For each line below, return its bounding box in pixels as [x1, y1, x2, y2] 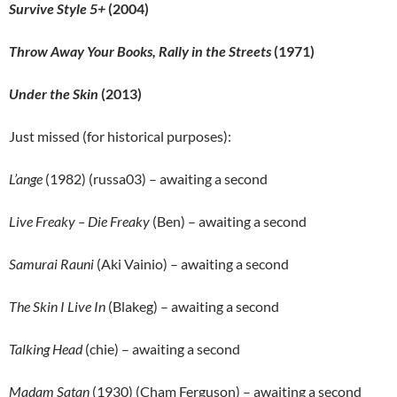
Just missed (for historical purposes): [9, 128, 231, 145]
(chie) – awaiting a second [82, 340, 240, 358]
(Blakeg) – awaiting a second [105, 298, 279, 315]
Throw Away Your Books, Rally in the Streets [9, 43, 271, 60]
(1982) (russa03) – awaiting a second [43, 170, 268, 188]
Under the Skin [9, 85, 101, 103]
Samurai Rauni [9, 255, 94, 273]
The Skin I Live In [9, 298, 105, 315]
